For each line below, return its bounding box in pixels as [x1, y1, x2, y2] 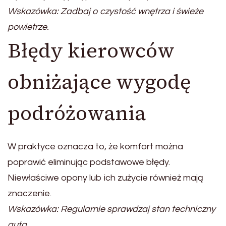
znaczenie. [8, 189, 51, 199]
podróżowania [8, 99, 146, 127]
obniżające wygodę [8, 68, 191, 96]
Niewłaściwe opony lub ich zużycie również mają [8, 173, 203, 183]
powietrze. [8, 22, 49, 32]
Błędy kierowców [8, 37, 175, 65]
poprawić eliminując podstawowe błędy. [8, 157, 170, 167]
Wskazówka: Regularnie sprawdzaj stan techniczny [8, 204, 215, 214]
